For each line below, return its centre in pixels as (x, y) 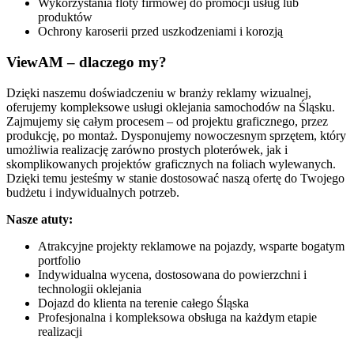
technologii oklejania (90, 288)
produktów (65, 17)
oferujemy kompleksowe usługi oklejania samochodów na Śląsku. (171, 107)
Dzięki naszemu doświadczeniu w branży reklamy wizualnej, (159, 92)
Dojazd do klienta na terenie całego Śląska (143, 303)
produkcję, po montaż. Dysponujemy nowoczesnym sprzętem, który (176, 135)
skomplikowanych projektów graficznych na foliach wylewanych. (171, 164)
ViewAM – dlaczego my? (87, 62)
